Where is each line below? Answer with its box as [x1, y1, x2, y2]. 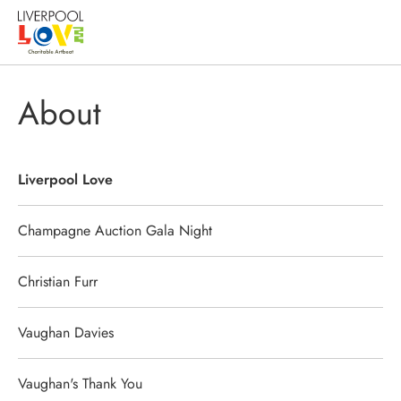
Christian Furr [18, 271, 98, 292]
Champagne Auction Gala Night [18, 220, 212, 241]
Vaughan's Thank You [18, 373, 142, 394]
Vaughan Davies [18, 322, 114, 343]
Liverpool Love [18, 169, 113, 190]
